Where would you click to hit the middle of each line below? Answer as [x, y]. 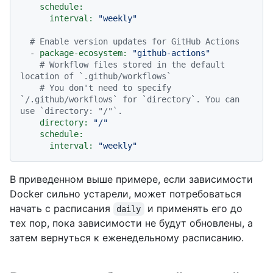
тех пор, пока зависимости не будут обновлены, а [131, 223]
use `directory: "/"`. [71, 111]
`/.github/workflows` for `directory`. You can [130, 100]
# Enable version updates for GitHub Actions [135, 42]
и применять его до [195, 209]
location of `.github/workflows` [96, 76]
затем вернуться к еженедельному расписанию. [127, 238]
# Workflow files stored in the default [132, 65]
